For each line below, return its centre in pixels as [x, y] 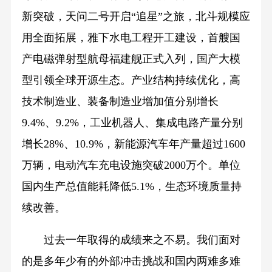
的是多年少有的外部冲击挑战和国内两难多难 [131, 261]
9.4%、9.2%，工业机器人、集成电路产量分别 [132, 123]
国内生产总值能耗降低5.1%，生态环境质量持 [131, 187]
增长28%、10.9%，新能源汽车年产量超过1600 [133, 144]
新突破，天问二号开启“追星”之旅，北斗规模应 [136, 17]
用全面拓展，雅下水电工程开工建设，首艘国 [131, 38]
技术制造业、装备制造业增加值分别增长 [120, 102]
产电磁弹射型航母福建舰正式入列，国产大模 [131, 59]
